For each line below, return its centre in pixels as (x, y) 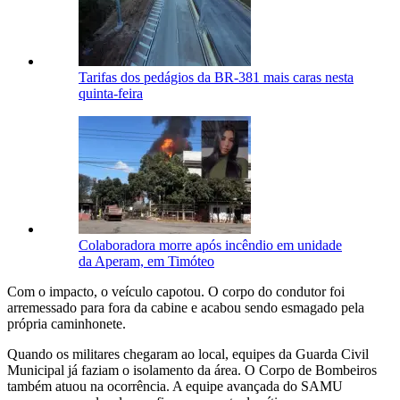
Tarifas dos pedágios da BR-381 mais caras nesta (216, 78)
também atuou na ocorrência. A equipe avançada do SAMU (175, 387)
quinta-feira (111, 94)
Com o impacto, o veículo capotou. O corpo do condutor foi (176, 292)
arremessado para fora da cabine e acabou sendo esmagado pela (186, 308)
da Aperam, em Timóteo (146, 262)
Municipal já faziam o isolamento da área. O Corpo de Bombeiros (192, 371)
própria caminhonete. (67, 324)
